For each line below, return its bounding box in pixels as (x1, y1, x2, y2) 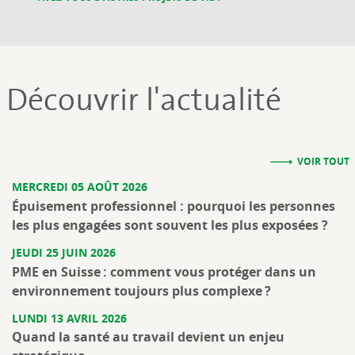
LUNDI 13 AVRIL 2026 (12, 310, 127, 326)
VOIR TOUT (296, 155, 349, 169)
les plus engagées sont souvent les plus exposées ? (12, 216, 328, 234)
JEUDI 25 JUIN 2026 (12, 244, 116, 260)
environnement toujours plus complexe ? (12, 281, 271, 300)
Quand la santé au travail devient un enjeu (12, 328, 284, 346)
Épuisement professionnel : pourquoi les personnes (12, 197, 335, 215)
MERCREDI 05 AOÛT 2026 (12, 179, 147, 195)
